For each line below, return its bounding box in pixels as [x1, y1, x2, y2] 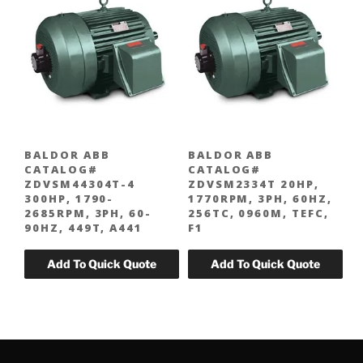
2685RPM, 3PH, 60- [24, 206, 152, 221]
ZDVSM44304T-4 [24, 177, 136, 192]
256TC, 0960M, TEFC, [187, 206, 329, 221]
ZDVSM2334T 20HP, [187, 177, 319, 192]
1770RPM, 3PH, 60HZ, [187, 191, 332, 207]
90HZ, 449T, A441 [24, 220, 143, 236]
